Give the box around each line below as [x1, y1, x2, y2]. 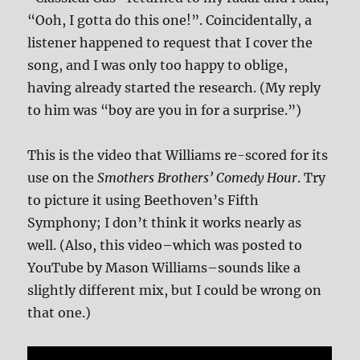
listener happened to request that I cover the [27, 34, 313, 51]
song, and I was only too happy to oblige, [27, 56, 288, 73]
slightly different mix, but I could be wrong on [27, 281, 322, 298]
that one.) [27, 304, 92, 321]
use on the [27, 169, 98, 186]
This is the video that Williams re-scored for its [27, 146, 329, 163]
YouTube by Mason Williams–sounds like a [27, 259, 301, 276]
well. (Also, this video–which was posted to [27, 236, 303, 253]
